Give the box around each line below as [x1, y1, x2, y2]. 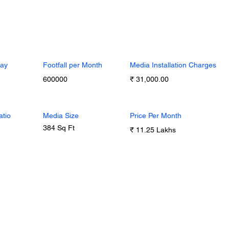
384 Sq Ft [43, 124, 75, 132]
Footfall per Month [43, 61, 102, 69]
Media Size [43, 111, 79, 120]
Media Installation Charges [130, 61, 216, 69]
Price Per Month [130, 111, 181, 120]
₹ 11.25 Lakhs [130, 126, 176, 134]
